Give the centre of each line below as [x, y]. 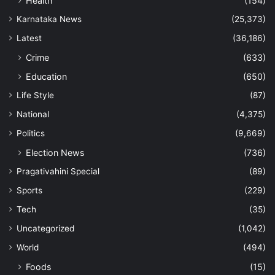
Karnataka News [49, 19]
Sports [29, 190]
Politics [31, 133]
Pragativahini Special [58, 171]
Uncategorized [45, 228]
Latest [29, 38]
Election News [55, 152]
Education [46, 76]
